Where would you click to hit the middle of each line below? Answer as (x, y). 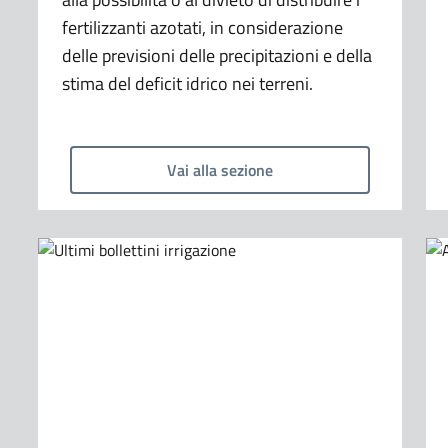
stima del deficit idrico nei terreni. (187, 83)
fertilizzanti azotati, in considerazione (202, 27)
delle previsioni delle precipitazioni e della (216, 55)
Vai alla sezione (219, 169)
